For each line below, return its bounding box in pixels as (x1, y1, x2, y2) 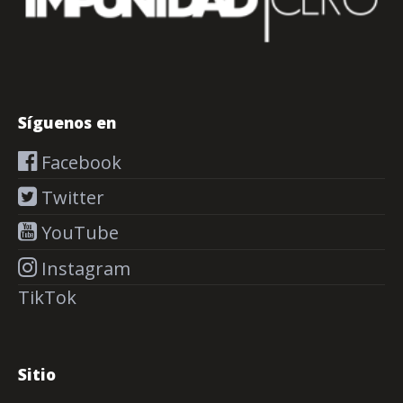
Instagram (37, 255, 130, 281)
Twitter (37, 184, 104, 210)
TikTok (18, 284, 76, 309)
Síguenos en (18, 112, 116, 134)
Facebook (37, 149, 121, 175)
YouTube (37, 220, 119, 246)
